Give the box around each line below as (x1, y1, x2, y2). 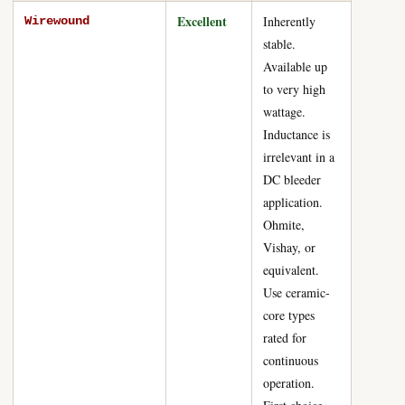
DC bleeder (263, 171, 321, 188)
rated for (263, 329, 306, 346)
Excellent (177, 12, 227, 31)
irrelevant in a (263, 148, 334, 165)
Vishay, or (263, 239, 316, 256)
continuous (263, 352, 318, 369)
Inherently (263, 13, 316, 30)
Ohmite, (263, 216, 305, 233)
